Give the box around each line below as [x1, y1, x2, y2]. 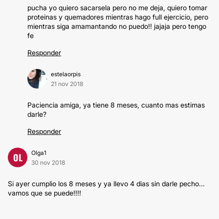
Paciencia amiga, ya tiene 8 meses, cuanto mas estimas [27, 101, 205, 109]
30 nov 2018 [31, 159, 65, 166]
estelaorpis [51, 70, 81, 78]
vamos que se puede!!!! [8, 189, 81, 197]
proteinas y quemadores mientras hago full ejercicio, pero [27, 13, 208, 21]
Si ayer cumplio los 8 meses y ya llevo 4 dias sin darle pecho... [8, 179, 205, 188]
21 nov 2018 [51, 80, 83, 88]
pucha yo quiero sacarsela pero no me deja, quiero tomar [27, 3, 207, 12]
